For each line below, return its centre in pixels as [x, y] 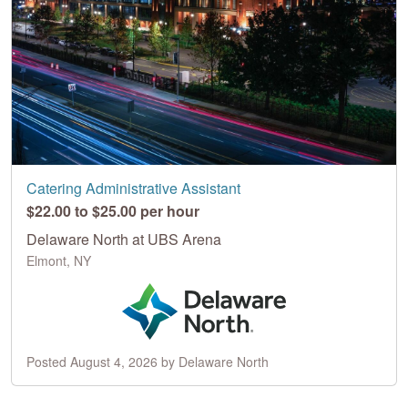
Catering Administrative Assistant [133, 188]
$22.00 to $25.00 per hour [113, 210]
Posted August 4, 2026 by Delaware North [148, 361]
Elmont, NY [59, 260]
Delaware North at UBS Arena [124, 239]
